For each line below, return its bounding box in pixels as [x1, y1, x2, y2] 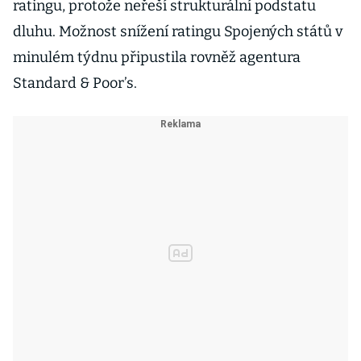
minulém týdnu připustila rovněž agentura [13, 48, 301, 66]
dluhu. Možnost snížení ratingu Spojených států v [13, 23, 342, 40]
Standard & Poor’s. [13, 74, 137, 92]
